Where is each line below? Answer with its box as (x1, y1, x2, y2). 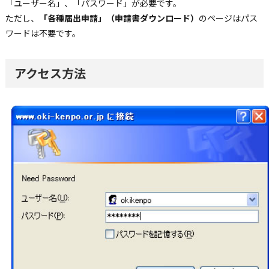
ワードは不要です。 (5, 26, 80, 39)
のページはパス (198, 11, 258, 24)
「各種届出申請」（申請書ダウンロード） (38, 11, 199, 24)
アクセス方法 (14, 64, 86, 82)
